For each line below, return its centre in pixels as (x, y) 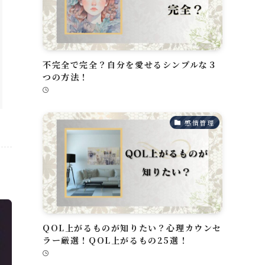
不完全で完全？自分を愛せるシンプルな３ (130, 65)
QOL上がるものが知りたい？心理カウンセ (132, 228)
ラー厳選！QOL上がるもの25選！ (116, 240)
